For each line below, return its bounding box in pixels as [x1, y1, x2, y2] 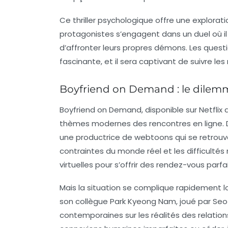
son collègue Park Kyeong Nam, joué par [60, 195, 213, 207]
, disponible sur [141, 104, 199, 115]
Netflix [199, 104, 222, 115]
